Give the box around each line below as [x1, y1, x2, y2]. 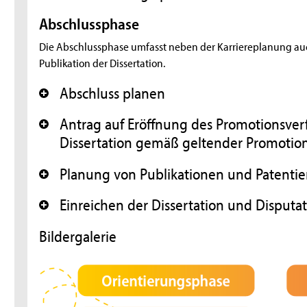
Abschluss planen [60, 82, 166, 103]
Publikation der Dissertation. [39, 55, 166, 71]
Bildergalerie [39, 225, 117, 246]
